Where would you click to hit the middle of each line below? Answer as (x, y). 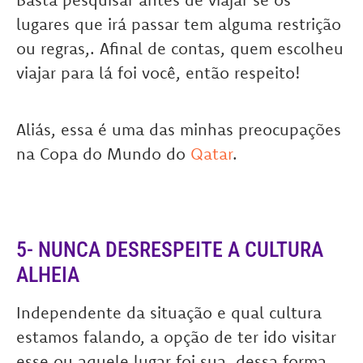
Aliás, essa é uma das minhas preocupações (179, 129)
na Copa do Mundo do (103, 154)
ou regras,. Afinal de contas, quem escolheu (180, 48)
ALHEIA (48, 275)
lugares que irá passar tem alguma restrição (179, 24)
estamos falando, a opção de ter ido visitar (176, 337)
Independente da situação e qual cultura (169, 312)
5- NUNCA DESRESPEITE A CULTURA (170, 250)
